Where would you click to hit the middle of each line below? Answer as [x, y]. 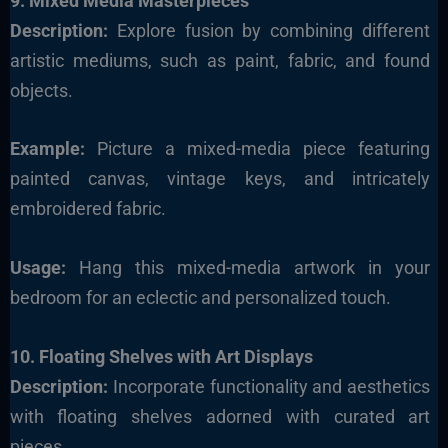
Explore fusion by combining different [269, 30]
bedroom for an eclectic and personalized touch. [200, 298]
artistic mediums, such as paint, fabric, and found [220, 60]
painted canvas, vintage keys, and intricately [220, 179]
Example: [47, 149]
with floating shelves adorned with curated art [220, 416]
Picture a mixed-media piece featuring [257, 149]
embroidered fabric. [87, 209]
